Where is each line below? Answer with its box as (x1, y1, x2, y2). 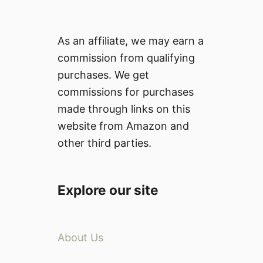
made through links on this (58, 102, 190, 115)
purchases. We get (58, 68, 149, 81)
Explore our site (58, 181, 159, 198)
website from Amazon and (58, 119, 189, 132)
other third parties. (58, 136, 151, 149)
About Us (58, 231, 103, 244)
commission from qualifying (58, 51, 195, 64)
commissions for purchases (58, 85, 194, 98)
